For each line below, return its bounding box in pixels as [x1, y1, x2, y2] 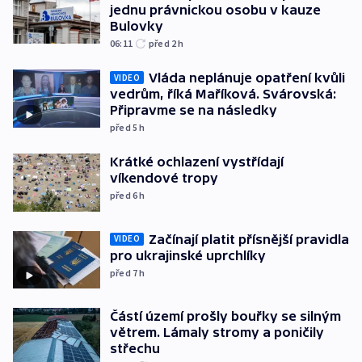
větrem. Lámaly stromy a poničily [110, 325, 324, 340]
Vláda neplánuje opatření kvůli [149, 70, 345, 86]
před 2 [149, 37, 179, 50]
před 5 [110, 121, 140, 134]
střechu [110, 341, 160, 356]
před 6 [110, 189, 140, 202]
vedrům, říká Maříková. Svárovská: [110, 86, 336, 102]
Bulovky [110, 19, 163, 34]
